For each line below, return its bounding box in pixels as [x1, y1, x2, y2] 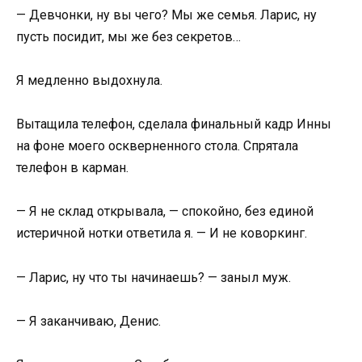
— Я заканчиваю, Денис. [16, 313, 161, 329]
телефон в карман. [16, 160, 128, 176]
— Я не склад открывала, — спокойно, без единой [16, 204, 314, 220]
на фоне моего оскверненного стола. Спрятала [16, 138, 298, 154]
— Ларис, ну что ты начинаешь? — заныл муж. [16, 269, 291, 285]
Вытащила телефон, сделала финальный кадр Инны [16, 116, 331, 133]
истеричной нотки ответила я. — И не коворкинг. [16, 225, 307, 242]
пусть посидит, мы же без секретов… [16, 28, 241, 44]
